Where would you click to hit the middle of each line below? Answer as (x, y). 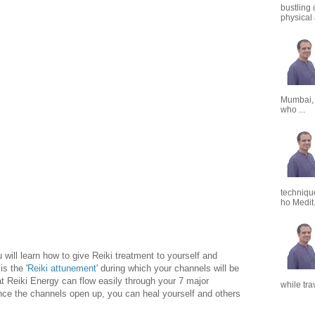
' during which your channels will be (168, 269)
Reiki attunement (62, 269)
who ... (293, 110)
